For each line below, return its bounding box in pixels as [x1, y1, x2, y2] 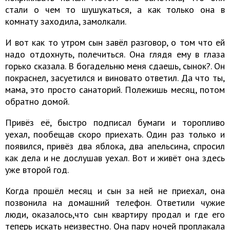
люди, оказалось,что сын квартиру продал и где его [5, 208, 225, 220]
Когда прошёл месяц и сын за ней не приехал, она [5, 184, 225, 197]
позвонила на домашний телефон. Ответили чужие [5, 196, 225, 208]
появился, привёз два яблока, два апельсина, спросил [5, 140, 225, 152]
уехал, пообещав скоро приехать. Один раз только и [5, 128, 225, 140]
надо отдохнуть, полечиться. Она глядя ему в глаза [5, 48, 225, 60]
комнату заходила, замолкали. [5, 15, 126, 27]
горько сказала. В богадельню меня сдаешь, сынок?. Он [5, 60, 225, 72]
